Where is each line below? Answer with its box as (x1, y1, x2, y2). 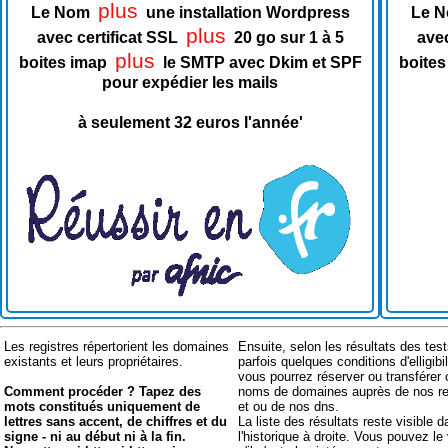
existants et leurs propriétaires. (4, 354, 183, 369)
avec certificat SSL (36, 29, 178, 47)
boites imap (18, 54, 107, 72)
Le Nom (30, 4, 90, 22)
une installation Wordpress (145, 4, 350, 22)
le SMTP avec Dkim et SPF (162, 54, 362, 72)
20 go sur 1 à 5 (233, 29, 344, 47)
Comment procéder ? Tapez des (4, 384, 201, 399)
